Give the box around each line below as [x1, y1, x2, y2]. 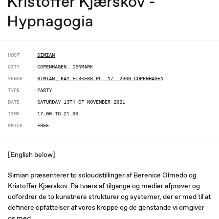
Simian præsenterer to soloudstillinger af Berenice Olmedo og [8, 170, 197, 179]
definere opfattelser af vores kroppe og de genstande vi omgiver [8, 202, 204, 212]
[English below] [8, 150, 55, 159]
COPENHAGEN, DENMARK [37, 63, 93, 69]
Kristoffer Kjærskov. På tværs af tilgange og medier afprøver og [8, 181, 200, 190]
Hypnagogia [7, 10, 93, 31]
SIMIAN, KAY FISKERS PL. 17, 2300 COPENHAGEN [37, 75, 163, 81]
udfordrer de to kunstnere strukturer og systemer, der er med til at [8, 192, 211, 201]
